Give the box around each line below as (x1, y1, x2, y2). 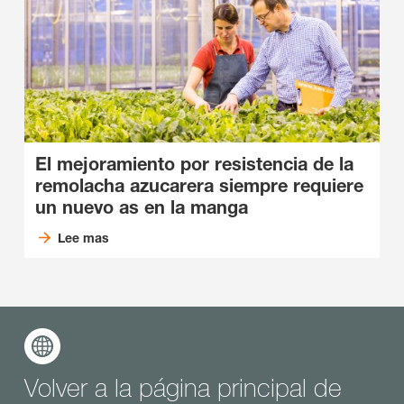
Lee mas (57, 230, 109, 246)
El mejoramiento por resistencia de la (35, 153, 353, 176)
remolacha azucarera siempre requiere (35, 175, 363, 197)
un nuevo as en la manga (35, 197, 248, 219)
